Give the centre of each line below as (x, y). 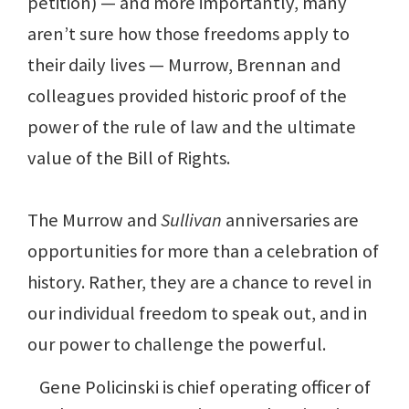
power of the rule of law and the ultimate (192, 127)
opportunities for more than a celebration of (203, 252)
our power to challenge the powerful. (177, 345)
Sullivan (191, 220)
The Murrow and (94, 220)
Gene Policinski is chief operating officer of (204, 388)
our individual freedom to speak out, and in (198, 314)
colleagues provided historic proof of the (187, 96)
